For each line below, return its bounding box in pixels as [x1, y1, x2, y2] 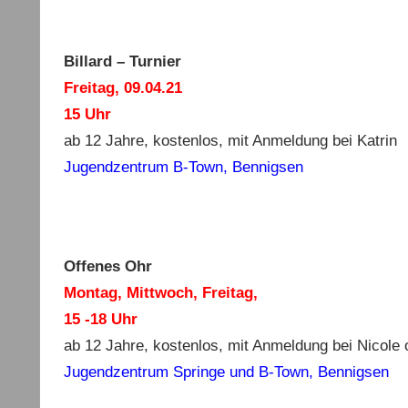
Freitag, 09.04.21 [63, 78, 182, 97]
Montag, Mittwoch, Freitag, [63, 283, 258, 301]
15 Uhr [63, 105, 111, 123]
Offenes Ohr [63, 257, 152, 275]
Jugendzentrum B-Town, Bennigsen [63, 158, 303, 176]
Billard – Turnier [63, 52, 181, 70]
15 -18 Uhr [63, 310, 138, 328]
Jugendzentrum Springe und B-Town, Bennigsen [63, 362, 389, 381]
